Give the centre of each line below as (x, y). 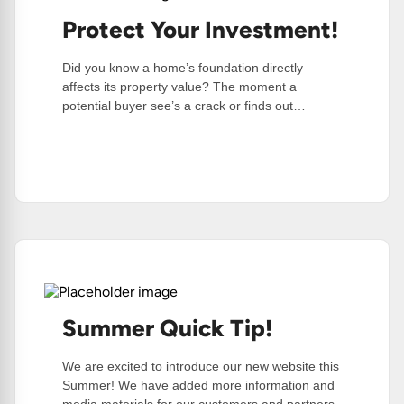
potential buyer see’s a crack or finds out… (184, 106)
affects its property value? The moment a (179, 87)
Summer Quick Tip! (167, 329)
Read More (103, 155)
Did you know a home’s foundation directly (183, 68)
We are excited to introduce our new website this (201, 367)
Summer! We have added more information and (198, 386)
